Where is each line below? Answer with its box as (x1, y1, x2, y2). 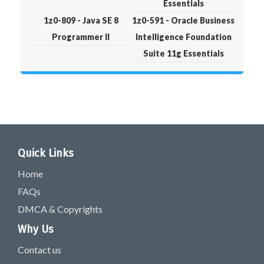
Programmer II (52, 32, 110, 42)
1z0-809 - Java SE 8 (43, 15, 118, 26)
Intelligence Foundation (135, 32, 232, 42)
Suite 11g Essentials (143, 48, 224, 59)
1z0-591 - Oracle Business (132, 15, 235, 26)
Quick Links (18, 147, 74, 160)
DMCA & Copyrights (18, 203, 103, 215)
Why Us (18, 223, 54, 236)
